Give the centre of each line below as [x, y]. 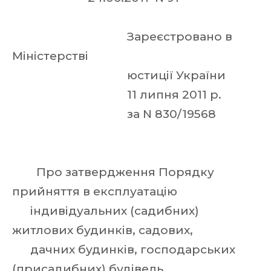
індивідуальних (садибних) [106, 211]
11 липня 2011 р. [118, 95]
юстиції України [120, 75]
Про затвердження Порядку [113, 172]
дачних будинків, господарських [124, 250]
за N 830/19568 [116, 114]
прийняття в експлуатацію [96, 191]
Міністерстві [52, 56]
